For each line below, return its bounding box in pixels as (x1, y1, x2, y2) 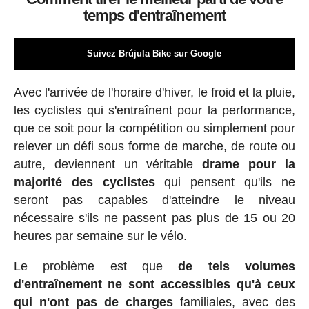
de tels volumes (178, 259, 296, 273)
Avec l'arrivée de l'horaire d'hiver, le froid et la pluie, (13, 85, 296, 99)
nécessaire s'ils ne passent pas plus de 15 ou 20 (13, 210, 296, 225)
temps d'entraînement (83, 6, 226, 24)
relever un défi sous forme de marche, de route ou (13, 139, 296, 153)
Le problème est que (13, 259, 179, 273)
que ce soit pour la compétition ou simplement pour (13, 121, 296, 135)
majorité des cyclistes (13, 175, 155, 189)
